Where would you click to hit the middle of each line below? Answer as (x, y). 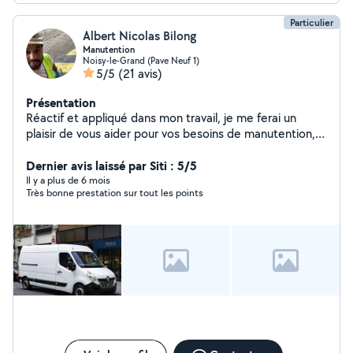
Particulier (312, 22)
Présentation (61, 102)
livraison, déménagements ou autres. (124, 149)
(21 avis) (140, 74)
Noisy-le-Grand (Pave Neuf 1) (141, 60)
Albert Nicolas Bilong (139, 36)
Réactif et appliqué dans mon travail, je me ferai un (161, 118)
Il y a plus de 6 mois (68, 180)
